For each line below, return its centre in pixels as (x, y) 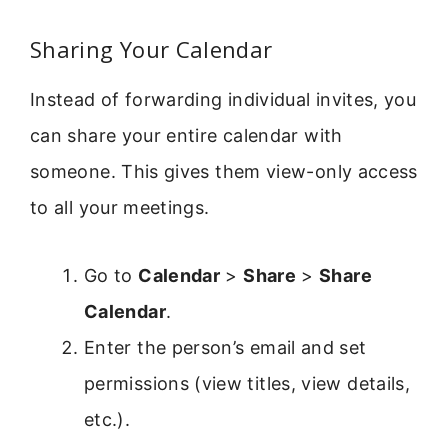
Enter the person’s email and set (225, 347)
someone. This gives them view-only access (224, 171)
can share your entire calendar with (186, 135)
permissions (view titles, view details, (247, 383)
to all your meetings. (120, 207)
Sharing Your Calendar (151, 48)
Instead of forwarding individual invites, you (223, 99)
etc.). (107, 419)
